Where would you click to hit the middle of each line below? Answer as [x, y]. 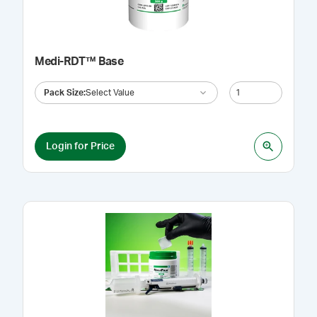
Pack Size [64, 92]
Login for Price [80, 146]
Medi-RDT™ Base [79, 62]
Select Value [110, 92]
